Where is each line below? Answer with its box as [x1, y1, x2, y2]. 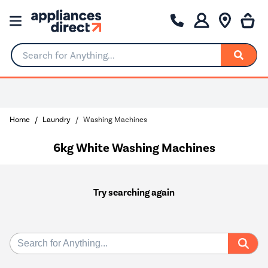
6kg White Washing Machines [53, 139, 215, 156]
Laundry [42, 114, 71, 124]
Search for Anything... [11, 54, 102, 65]
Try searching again [93, 186, 175, 199]
